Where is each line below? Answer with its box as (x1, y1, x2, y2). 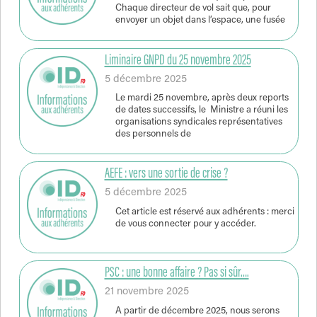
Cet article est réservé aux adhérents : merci (115, 207, 294, 218)
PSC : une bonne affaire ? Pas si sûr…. (104, 265, 249, 282)
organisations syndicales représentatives (115, 117, 282, 128)
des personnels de (115, 129, 191, 140)
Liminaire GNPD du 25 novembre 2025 (104, 52, 251, 69)
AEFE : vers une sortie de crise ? (104, 166, 228, 183)
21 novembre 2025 (104, 287, 189, 298)
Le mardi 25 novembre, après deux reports (115, 93, 289, 104)
